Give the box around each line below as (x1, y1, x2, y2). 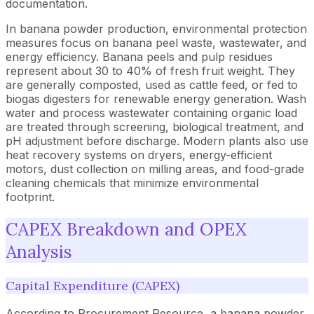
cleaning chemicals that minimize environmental (6, 175, 259, 190)
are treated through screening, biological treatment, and (6, 119, 303, 134)
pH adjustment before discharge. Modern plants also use (6, 133, 308, 148)
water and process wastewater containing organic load (6, 105, 297, 120)
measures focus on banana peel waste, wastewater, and (6, 35, 306, 50)
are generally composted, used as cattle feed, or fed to (6, 77, 298, 92)
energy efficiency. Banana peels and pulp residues (6, 49, 273, 64)
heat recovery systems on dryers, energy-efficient (6, 147, 272, 162)
